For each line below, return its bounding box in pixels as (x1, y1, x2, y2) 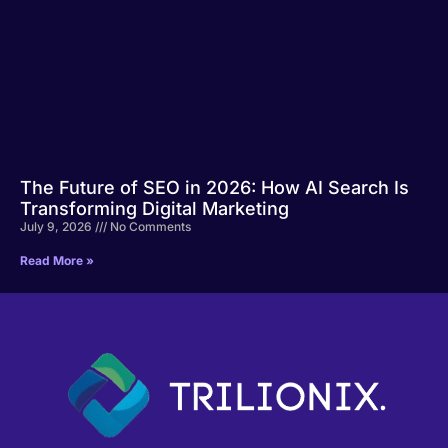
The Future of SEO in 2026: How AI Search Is (20, 177, 409, 198)
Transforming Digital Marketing (20, 198, 289, 219)
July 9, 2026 (20, 219, 95, 234)
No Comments (107, 219, 191, 234)
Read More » (20, 253, 94, 268)
